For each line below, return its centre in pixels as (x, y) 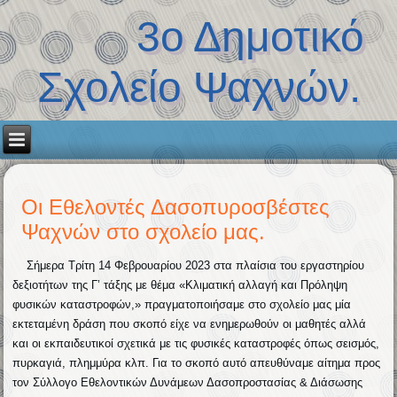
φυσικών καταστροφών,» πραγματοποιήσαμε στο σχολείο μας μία (182, 304)
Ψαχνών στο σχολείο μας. (144, 231)
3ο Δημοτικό (198, 37)
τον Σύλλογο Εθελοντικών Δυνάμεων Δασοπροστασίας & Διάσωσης (188, 382)
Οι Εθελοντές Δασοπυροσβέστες (176, 206)
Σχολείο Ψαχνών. (198, 88)
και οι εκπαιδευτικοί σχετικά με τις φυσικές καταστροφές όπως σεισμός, (196, 343)
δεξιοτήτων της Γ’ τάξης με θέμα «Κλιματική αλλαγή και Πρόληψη (180, 284)
